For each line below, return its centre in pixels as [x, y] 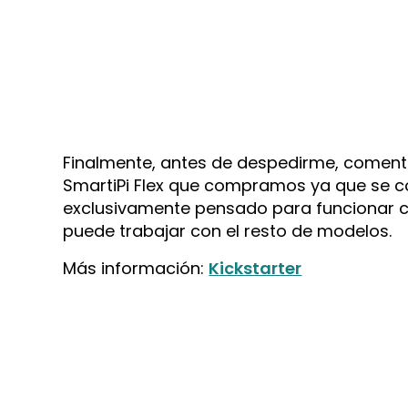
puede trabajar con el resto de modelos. [228, 230]
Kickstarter [255, 268]
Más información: [136, 268]
